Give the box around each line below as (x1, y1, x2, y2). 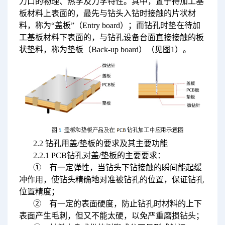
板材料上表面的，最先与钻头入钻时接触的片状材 (19, 9, 196, 18)
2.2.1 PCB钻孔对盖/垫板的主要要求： (33, 151, 165, 160)
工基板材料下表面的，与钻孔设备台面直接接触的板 (19, 33, 204, 42)
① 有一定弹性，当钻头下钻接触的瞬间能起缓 (33, 163, 202, 172)
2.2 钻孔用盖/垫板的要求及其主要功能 (33, 139, 168, 148)
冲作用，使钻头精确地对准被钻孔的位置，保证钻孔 (19, 175, 204, 184)
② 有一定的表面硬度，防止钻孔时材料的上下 (33, 199, 202, 208)
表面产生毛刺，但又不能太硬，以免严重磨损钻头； (19, 211, 204, 220)
